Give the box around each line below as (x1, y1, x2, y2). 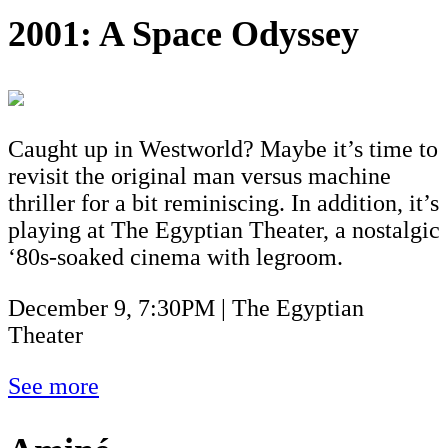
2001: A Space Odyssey (8, 14, 359, 54)
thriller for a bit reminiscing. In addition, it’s (8, 189, 439, 216)
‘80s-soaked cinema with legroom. (8, 243, 343, 270)
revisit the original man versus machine (8, 162, 391, 189)
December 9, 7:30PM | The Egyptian (8, 294, 364, 321)
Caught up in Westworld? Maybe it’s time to (8, 135, 438, 162)
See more (8, 372, 99, 399)
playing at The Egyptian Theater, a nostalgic (8, 216, 440, 243)
